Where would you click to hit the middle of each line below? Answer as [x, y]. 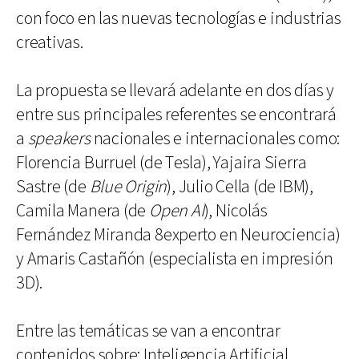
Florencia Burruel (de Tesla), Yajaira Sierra [161, 163]
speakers [59, 139]
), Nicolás [236, 211]
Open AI [177, 211]
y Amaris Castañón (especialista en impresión [175, 259]
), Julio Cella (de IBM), [240, 187]
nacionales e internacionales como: [215, 139]
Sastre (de [53, 187]
